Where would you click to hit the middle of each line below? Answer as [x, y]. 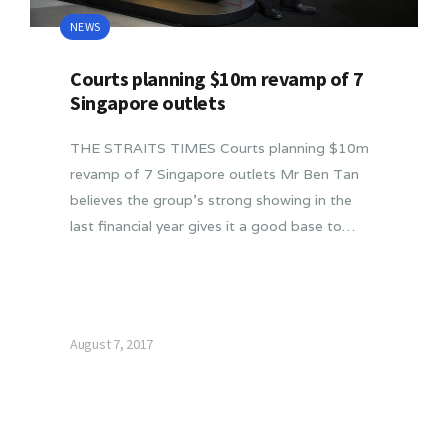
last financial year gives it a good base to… [212, 225]
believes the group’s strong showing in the [211, 199]
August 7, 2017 [112, 344]
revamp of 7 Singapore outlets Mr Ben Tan [214, 173]
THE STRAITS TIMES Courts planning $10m [219, 147]
